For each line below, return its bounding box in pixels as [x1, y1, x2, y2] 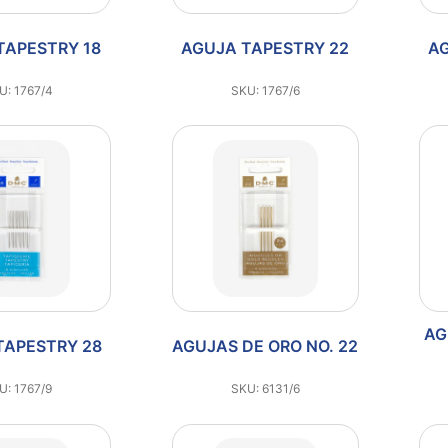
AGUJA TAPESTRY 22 [181, 37, 350, 58]
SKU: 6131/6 [230, 381, 300, 396]
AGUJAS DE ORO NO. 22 [172, 336, 359, 356]
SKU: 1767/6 [230, 82, 300, 98]
